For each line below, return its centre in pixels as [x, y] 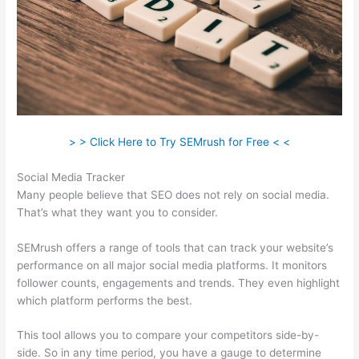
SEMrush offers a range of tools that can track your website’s [175, 247]
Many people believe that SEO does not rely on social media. [173, 194]
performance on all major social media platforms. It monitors [172, 265]
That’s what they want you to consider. [118, 212]
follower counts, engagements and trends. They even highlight [179, 282]
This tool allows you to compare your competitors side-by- [168, 335]
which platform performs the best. [105, 300]
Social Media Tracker [71, 177]
